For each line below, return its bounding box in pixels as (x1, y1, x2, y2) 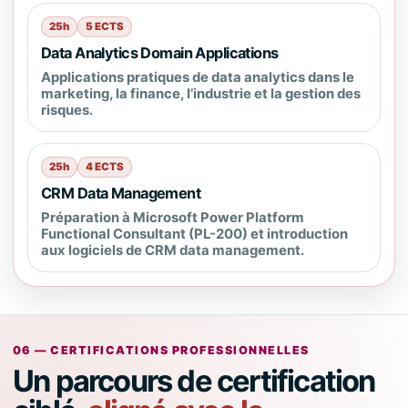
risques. (41, 102, 93, 118)
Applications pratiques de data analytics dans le (41, 69, 354, 86)
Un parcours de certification (13, 362, 375, 399)
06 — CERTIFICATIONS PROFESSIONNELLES (13, 343, 310, 357)
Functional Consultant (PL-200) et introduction (41, 226, 348, 242)
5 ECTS (86, 20, 124, 33)
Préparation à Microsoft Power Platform (41, 209, 304, 226)
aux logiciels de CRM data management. (41, 242, 304, 259)
